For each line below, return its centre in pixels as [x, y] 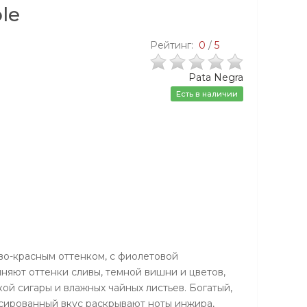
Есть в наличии [207, 94]
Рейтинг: [174, 45]
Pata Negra [216, 78]
